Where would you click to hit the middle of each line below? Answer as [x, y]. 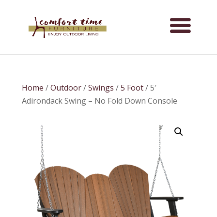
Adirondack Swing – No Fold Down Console [99, 101]
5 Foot [132, 88]
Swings [101, 88]
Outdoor [66, 88]
